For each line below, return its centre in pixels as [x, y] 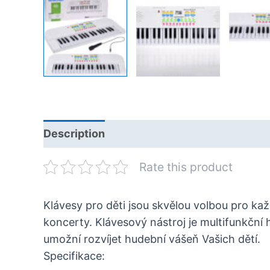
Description [74, 133]
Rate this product [186, 167]
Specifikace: [74, 256]
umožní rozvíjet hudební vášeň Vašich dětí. [152, 239]
